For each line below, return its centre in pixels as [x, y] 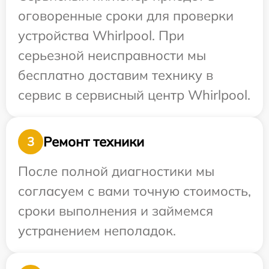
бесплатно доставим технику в [116, 75]
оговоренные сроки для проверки [126, 16]
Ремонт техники [94, 141]
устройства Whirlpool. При [101, 36]
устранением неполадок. [97, 231]
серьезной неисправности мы [112, 56]
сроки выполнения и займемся [116, 211]
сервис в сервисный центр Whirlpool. [134, 95]
